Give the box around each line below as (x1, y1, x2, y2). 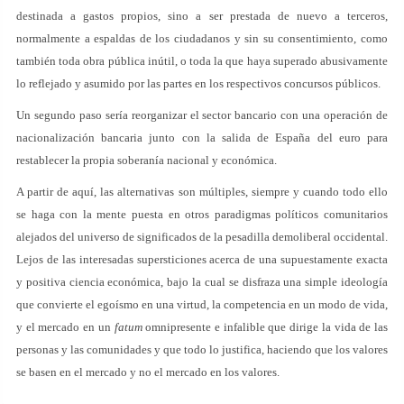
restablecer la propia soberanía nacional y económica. (16, 153, 277, 167)
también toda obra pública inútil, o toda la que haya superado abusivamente (16, 54, 388, 68)
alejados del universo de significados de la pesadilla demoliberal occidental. (16, 230, 388, 243)
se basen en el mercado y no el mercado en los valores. (16, 365, 280, 379)
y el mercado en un (16, 320, 111, 334)
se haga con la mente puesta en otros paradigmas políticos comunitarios (16, 207, 388, 221)
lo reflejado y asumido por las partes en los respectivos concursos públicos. (16, 77, 381, 90)
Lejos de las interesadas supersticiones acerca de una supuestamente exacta (16, 252, 388, 266)
